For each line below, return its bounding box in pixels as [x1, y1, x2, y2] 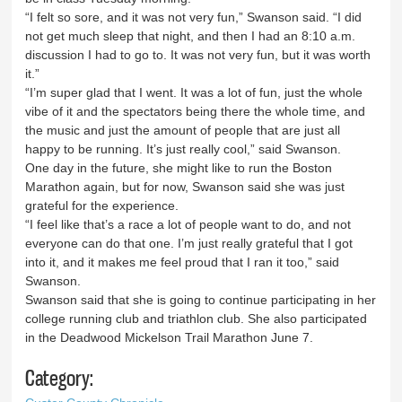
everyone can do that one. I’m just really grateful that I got [25, 235, 354, 250]
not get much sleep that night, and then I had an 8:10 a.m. [25, 28, 356, 43]
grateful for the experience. [25, 197, 183, 213]
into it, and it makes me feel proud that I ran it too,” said [25, 254, 340, 269]
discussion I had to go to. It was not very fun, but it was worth [25, 47, 371, 62]
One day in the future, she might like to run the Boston [25, 160, 333, 175]
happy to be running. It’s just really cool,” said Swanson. [25, 141, 345, 156]
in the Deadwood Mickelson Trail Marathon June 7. [25, 329, 318, 345]
